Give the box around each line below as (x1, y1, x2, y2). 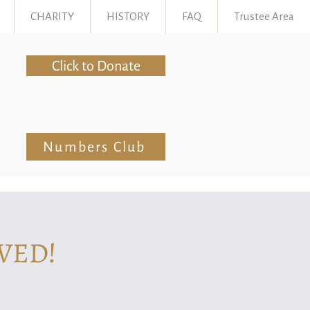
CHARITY (30, 10, 74, 24)
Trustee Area (234, 10, 294, 24)
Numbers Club (43, 139, 146, 154)
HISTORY (107, 10, 149, 24)
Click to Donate (51, 58, 140, 73)
